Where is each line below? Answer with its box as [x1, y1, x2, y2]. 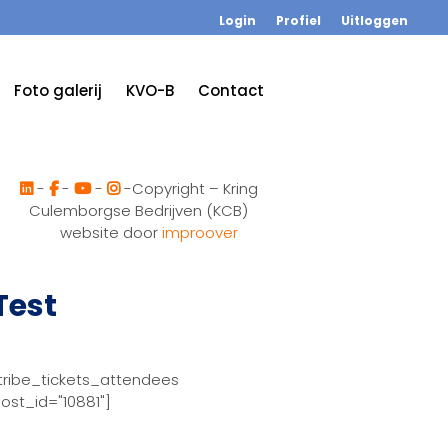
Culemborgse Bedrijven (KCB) [29, 200, 248, 221]
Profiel [276, 12, 321, 29]
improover [161, 222, 238, 243]
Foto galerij [14, 80, 103, 101]
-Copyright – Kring [119, 178, 258, 199]
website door [59, 222, 162, 243]
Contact [198, 80, 265, 101]
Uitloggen [341, 12, 408, 29]
